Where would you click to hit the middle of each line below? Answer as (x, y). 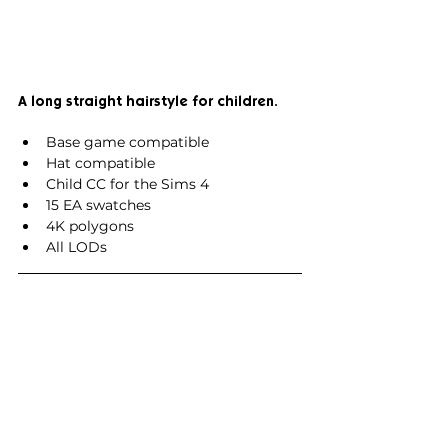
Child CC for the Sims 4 (127, 184)
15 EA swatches (98, 205)
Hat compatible (100, 163)
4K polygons (90, 226)
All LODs (76, 247)
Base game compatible (127, 142)
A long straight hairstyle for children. (148, 101)
